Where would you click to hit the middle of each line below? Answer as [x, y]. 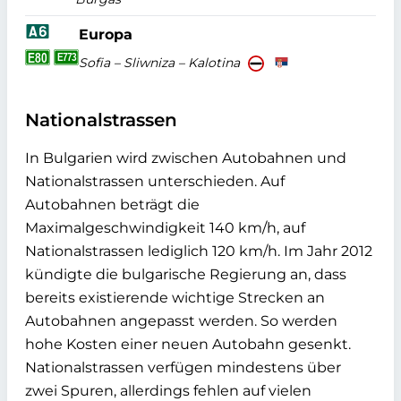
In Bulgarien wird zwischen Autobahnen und [186, 158]
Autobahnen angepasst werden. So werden [181, 321]
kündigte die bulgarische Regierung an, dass [186, 275]
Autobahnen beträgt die [112, 205]
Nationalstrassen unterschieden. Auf [155, 182]
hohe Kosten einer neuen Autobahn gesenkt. [188, 345]
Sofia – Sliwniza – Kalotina [159, 62]
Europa [106, 34]
